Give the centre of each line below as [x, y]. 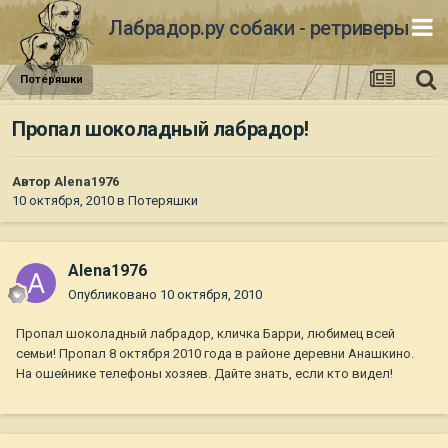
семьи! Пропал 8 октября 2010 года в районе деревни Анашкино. [215, 354]
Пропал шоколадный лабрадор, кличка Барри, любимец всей [205, 334]
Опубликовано [114, 295]
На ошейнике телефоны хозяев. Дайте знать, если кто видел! [204, 374]
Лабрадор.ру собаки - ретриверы [258, 27]
